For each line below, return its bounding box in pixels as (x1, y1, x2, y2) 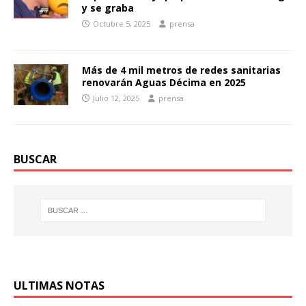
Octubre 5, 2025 (93, 18, 150, 29)
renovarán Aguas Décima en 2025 (82, 75, 246, 89)
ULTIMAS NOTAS (14, 277, 105, 293)
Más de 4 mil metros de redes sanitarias (82, 63, 281, 76)
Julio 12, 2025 (93, 92, 139, 103)
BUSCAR (14, 151, 57, 167)
